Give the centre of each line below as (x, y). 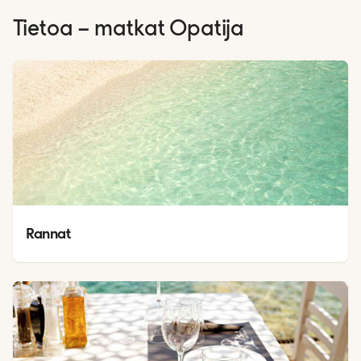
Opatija (207, 29)
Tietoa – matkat (91, 29)
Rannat (48, 233)
